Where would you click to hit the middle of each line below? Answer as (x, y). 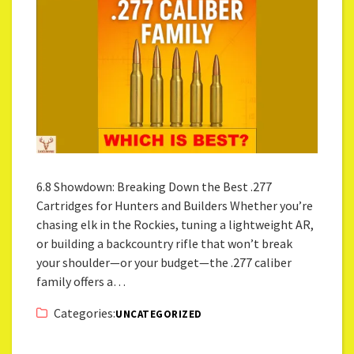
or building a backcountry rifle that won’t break (165, 244)
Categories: (85, 313)
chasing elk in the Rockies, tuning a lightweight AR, (175, 225)
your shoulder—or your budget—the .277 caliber (164, 263)
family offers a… (81, 282)
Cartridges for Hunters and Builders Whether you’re (175, 206)
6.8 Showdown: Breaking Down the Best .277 (154, 187)
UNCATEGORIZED (159, 314)
